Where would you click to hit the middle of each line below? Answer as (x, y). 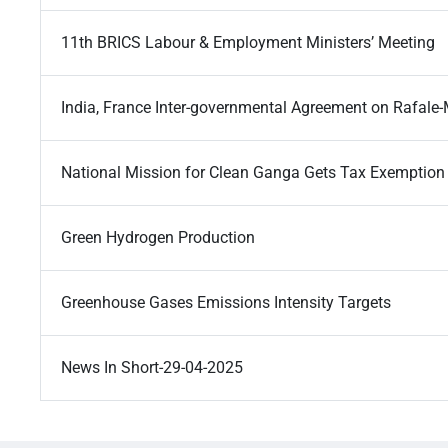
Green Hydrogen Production (158, 238)
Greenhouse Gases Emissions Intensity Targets (226, 303)
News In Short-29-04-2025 (152, 368)
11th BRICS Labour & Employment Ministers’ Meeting (248, 43)
